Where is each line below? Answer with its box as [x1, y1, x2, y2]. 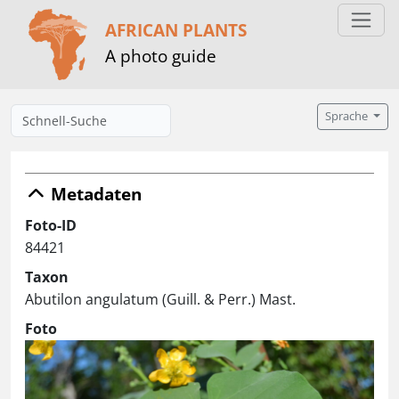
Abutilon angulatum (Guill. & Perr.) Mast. [25, 289, 296, 309]
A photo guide [105, 43, 216, 68]
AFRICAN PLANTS [105, 17, 247, 42]
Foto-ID [25, 216, 77, 235]
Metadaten [46, 182, 142, 206]
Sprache [325, 109, 371, 124]
